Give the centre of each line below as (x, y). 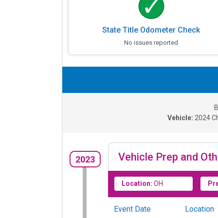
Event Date (132, 209)
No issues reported (151, 43)
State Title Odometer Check (151, 30)
